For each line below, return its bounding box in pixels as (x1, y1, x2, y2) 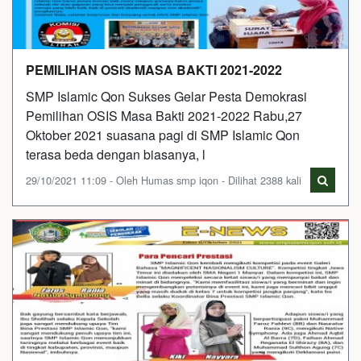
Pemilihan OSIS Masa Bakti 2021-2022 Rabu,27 (26, 106, 302, 125)
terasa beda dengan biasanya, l (26, 145, 205, 164)
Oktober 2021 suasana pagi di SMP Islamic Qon (26, 126, 300, 144)
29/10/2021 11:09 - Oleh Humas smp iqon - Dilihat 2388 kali (26, 172, 301, 188)
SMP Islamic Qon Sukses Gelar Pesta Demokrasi (26, 87, 307, 106)
